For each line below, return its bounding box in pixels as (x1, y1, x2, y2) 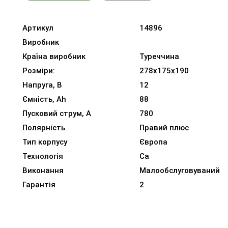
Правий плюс (139, 123, 189, 133)
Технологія (22, 152, 63, 161)
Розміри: (22, 66, 55, 76)
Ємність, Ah (22, 95, 66, 104)
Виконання (22, 166, 64, 176)
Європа (139, 137, 167, 147)
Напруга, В (22, 80, 62, 90)
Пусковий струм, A (22, 109, 91, 119)
